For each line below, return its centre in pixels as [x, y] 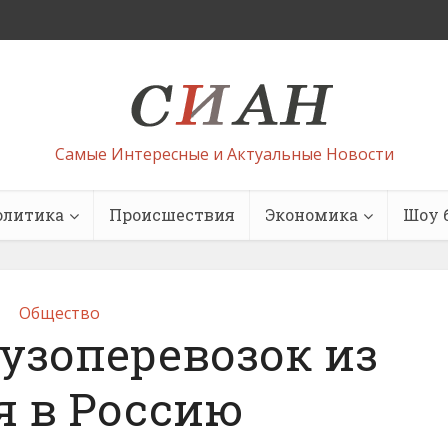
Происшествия [171, 214]
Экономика [311, 214]
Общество [59, 313]
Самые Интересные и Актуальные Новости [224, 153]
